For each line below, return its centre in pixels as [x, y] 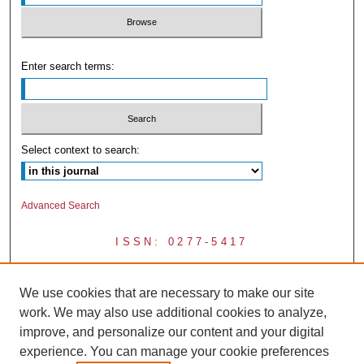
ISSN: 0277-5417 [182, 241]
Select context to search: [81, 149]
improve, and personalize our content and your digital [172, 332]
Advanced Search [61, 205]
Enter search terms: [68, 67]
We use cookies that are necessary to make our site [167, 293]
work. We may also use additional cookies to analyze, [173, 312]
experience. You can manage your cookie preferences [174, 351]
